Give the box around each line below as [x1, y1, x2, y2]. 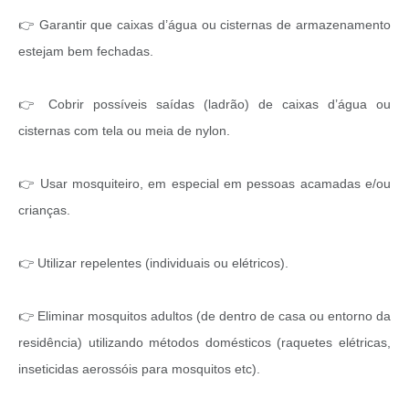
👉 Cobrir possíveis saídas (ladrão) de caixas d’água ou [18, 96, 391, 111]
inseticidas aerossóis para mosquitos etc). [18, 361, 264, 376]
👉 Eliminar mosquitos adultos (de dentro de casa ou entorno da [18, 308, 391, 323]
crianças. [18, 202, 74, 217]
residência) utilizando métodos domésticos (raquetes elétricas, [18, 334, 391, 350]
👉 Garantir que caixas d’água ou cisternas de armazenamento [18, 16, 391, 32]
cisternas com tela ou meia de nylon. [18, 122, 234, 138]
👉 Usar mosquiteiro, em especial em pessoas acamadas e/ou [18, 175, 391, 191]
